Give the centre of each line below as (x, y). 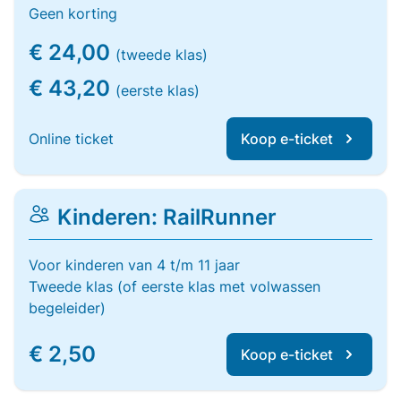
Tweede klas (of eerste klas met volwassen (175, 286)
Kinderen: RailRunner (167, 217)
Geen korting (73, 13)
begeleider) (67, 308)
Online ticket (71, 139)
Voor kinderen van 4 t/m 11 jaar (134, 265)
